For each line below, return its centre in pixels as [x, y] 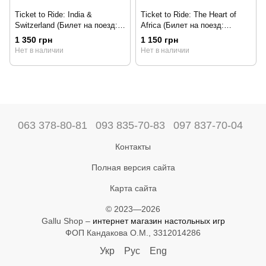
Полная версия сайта [133, 167]
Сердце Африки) [170, 36]
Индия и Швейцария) [52, 36]
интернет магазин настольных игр [159, 221]
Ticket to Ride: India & [53, 14]
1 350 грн [34, 39]
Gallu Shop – [67, 221]
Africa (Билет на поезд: [182, 25]
